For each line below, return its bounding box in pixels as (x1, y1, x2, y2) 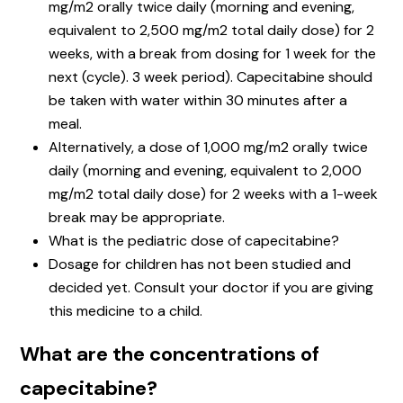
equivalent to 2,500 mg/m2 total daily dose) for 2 (49, 21, 374, 40)
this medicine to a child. (49, 301, 202, 321)
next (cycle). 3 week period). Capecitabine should (49, 67, 372, 87)
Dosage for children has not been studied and (49, 255, 351, 274)
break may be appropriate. (49, 208, 225, 228)
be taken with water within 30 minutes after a (49, 91, 347, 111)
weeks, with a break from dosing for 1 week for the (49, 44, 376, 64)
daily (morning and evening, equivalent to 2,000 (49, 161, 362, 181)
